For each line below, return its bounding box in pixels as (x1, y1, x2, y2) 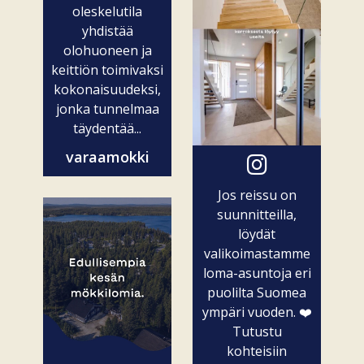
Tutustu (232, 322, 282, 340)
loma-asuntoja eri (202, 263, 311, 282)
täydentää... (73, 119, 141, 137)
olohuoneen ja (63, 41, 152, 59)
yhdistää (81, 21, 133, 40)
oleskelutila (72, 2, 142, 20)
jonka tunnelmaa (55, 99, 159, 118)
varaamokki (65, 146, 149, 167)
